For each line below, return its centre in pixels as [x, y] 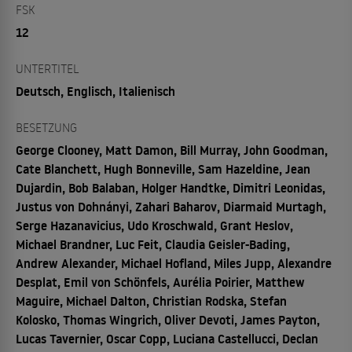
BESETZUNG [46, 127]
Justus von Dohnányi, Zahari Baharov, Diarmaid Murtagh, [171, 206]
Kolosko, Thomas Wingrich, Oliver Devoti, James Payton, [168, 319]
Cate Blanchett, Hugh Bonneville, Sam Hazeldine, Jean [163, 169]
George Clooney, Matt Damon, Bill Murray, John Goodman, [172, 150]
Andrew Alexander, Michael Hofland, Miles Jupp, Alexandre [174, 263]
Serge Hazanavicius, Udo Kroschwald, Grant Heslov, [154, 225]
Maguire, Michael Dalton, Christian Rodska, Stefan [151, 301]
